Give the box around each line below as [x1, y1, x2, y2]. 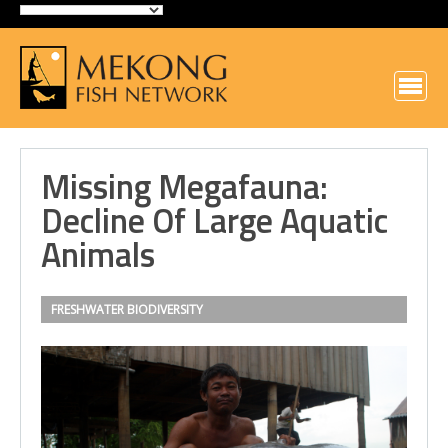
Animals [41, 228, 155, 280]
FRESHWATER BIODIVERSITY [51, 301, 203, 318]
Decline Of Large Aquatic [41, 194, 388, 246]
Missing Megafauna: [41, 160, 328, 212]
